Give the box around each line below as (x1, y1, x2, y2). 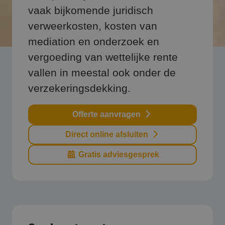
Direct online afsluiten (65, 130, 150, 139)
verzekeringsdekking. (28, 82, 131, 94)
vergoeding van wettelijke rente (28, 51, 178, 63)
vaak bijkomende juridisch (28, 5, 153, 17)
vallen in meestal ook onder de (28, 67, 176, 79)
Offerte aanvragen (72, 110, 143, 119)
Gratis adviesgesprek (76, 150, 159, 159)
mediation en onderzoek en (28, 36, 159, 48)
